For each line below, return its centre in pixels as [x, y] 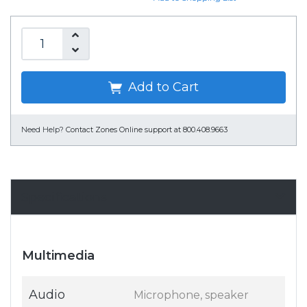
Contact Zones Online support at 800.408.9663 [147, 130]
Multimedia [58, 256]
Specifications [64, 197]
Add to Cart [162, 87]
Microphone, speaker [191, 295]
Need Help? [42, 130]
